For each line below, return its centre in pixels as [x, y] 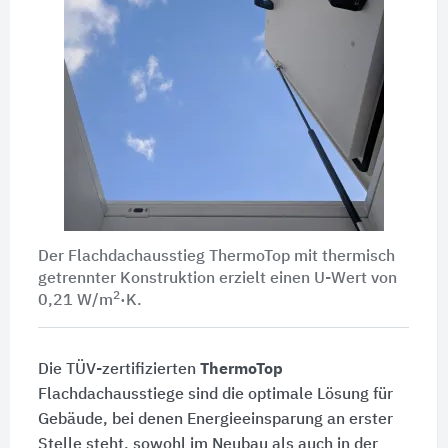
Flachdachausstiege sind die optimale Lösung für [215, 394]
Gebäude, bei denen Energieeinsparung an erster [215, 419]
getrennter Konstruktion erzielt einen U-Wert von [217, 278]
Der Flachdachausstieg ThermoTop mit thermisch [216, 256]
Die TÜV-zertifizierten [118, 369]
